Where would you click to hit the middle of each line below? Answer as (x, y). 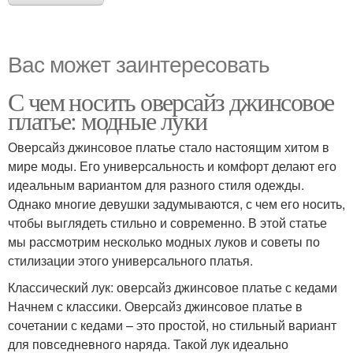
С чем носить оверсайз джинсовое (171, 102)
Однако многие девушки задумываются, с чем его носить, (176, 204)
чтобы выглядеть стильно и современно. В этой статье (167, 223)
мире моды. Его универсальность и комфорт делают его (172, 166)
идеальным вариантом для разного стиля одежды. (156, 185)
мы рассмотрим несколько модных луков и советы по (164, 242)
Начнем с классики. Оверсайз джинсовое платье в (155, 307)
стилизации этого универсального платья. (130, 261)
